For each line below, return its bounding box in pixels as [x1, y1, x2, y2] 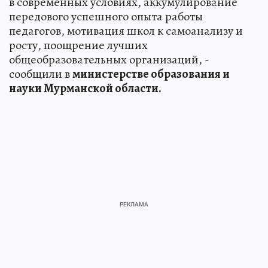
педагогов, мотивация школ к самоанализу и [9, 22, 243, 39]
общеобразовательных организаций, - [9, 51, 209, 68]
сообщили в [9, 65, 72, 82]
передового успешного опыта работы [9, 8, 203, 25]
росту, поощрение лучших [9, 36, 148, 53]
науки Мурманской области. [9, 80, 162, 96]
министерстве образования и [72, 65, 230, 82]
